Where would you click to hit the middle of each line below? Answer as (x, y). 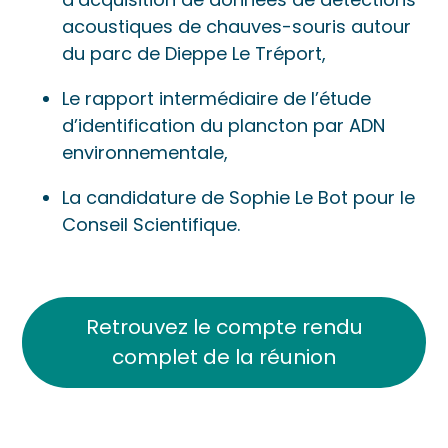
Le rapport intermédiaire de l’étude (217, 99)
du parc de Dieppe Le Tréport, (194, 54)
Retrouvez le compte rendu (224, 327)
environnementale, (145, 153)
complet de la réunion (224, 357)
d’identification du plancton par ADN (224, 126)
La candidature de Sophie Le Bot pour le (239, 198)
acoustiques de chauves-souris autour (237, 27)
